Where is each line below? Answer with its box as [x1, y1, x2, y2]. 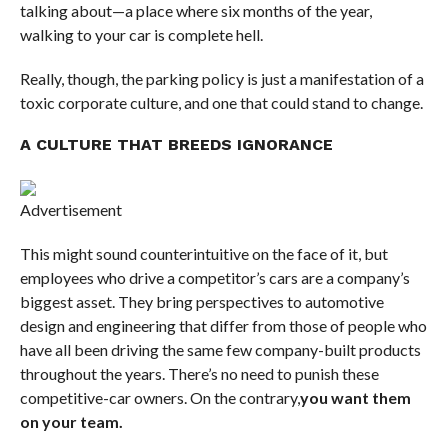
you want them [299, 388, 411, 408]
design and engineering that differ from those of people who [19, 316, 427, 336]
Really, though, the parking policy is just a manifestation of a [19, 69, 424, 89]
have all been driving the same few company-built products [19, 340, 421, 360]
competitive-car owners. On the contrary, [19, 388, 300, 408]
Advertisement [19, 200, 122, 220]
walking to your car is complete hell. [19, 25, 263, 45]
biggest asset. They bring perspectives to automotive [19, 292, 384, 312]
